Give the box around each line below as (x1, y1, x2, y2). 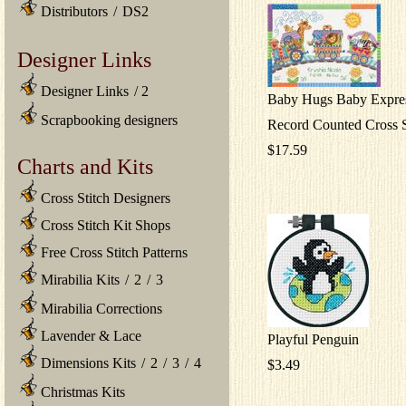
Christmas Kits (37, 383, 125, 400)
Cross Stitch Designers (37, 189, 170, 206)
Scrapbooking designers (37, 111, 178, 128)
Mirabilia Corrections (37, 300, 162, 316)
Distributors (37, 3, 108, 19)
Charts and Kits (17, 153, 153, 179)
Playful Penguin (267, 331, 359, 347)
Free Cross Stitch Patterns (37, 244, 188, 260)
